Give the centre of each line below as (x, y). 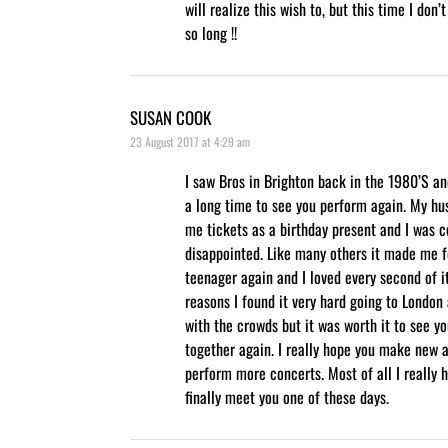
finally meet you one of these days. (287, 396)
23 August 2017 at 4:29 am (190, 141)
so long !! (211, 32)
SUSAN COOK (170, 117)
